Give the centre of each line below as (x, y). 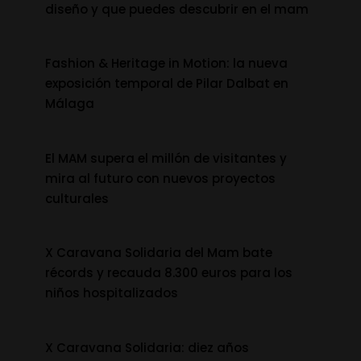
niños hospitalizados (112, 293)
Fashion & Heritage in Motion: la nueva (167, 63)
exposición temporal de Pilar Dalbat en (167, 83)
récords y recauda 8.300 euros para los (169, 273)
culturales (77, 198)
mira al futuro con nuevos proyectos (161, 178)
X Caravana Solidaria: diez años (147, 347)
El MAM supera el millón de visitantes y (166, 158)
